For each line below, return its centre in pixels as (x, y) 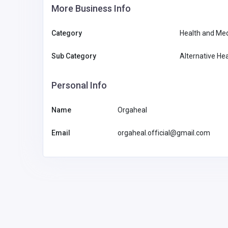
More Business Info (91, 9)
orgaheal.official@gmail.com (164, 133)
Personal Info (79, 85)
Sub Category (74, 56)
